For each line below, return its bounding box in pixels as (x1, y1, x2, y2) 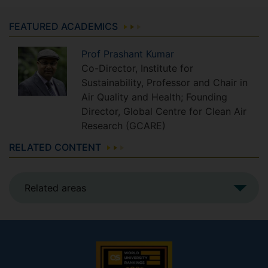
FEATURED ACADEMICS (9, 20, 118, 32)
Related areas (25, 181, 86, 194)
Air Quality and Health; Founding (81, 90, 227, 103)
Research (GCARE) (81, 119, 166, 132)
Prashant (103, 47, 146, 60)
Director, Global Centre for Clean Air (81, 105, 246, 117)
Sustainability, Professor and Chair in (81, 76, 248, 89)
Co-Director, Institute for (81, 62, 193, 74)
